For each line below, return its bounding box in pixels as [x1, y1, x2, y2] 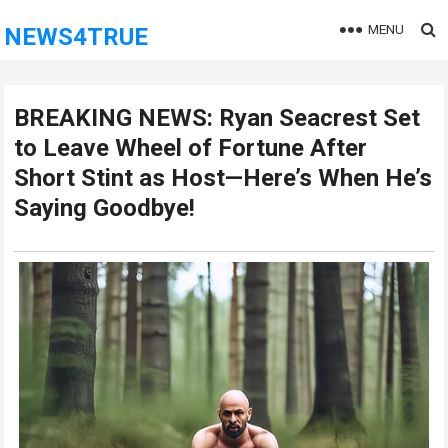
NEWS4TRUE [4, 23, 149, 51]
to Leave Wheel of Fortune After [14, 134, 368, 162]
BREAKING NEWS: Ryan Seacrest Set [14, 104, 421, 132]
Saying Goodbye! [14, 194, 196, 222]
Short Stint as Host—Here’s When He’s [14, 164, 433, 192]
